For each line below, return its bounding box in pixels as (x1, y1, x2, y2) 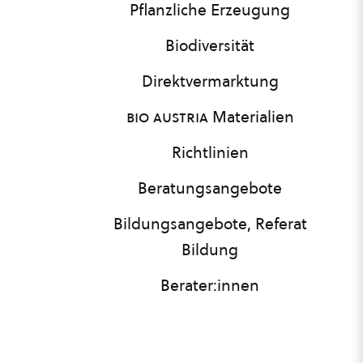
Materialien (207, 106, 294, 127)
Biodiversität (165, 35, 254, 56)
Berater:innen (160, 275, 259, 296)
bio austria (126, 106, 208, 127)
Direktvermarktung (141, 70, 279, 92)
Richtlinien (171, 142, 249, 163)
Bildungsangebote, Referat (113, 213, 307, 234)
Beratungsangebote (138, 177, 282, 199)
